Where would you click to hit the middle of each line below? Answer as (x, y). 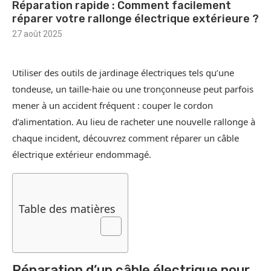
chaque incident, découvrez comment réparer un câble (126, 138)
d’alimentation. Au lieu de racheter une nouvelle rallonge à (134, 122)
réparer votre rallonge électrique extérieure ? (135, 19)
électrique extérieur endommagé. (82, 155)
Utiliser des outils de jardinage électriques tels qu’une (123, 73)
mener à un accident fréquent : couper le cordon (113, 106)
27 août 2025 (37, 34)
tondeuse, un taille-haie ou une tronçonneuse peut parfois (133, 89)
